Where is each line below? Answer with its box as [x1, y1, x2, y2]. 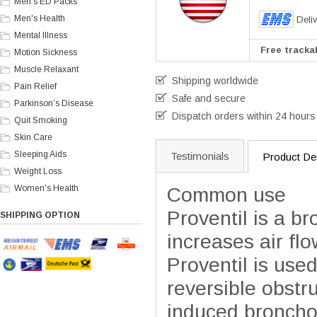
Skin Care [14, 132, 52, 142]
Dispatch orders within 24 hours [172, 110, 316, 122]
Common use [167, 183, 286, 206]
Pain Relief [14, 81, 57, 91]
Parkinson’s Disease [14, 98, 93, 108]
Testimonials [171, 150, 229, 162]
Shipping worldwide [172, 75, 258, 86]
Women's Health [14, 183, 79, 193]
